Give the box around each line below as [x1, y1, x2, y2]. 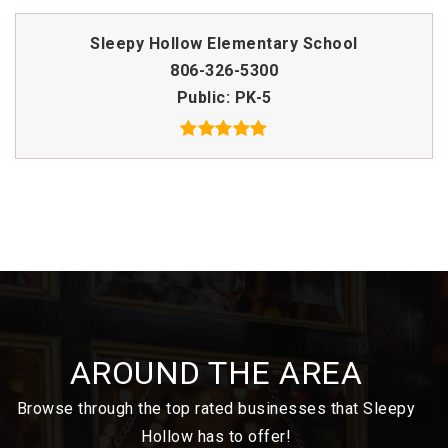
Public [176, 87, 226, 107]
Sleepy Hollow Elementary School [90, 33, 358, 53]
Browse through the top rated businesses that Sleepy [16, 398, 416, 418]
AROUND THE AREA [69, 353, 363, 392]
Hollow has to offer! [141, 426, 291, 446]
